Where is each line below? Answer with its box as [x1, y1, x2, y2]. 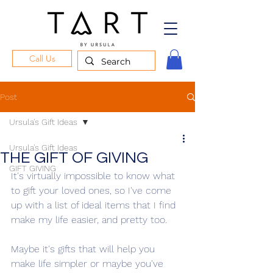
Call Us [29, 53, 55, 64]
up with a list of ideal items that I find [11, 199, 179, 211]
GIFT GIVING [9, 163, 56, 174]
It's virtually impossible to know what [11, 170, 178, 182]
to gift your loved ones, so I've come [11, 185, 174, 197]
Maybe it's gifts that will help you [11, 243, 158, 255]
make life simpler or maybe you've [11, 258, 166, 270]
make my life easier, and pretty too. [11, 214, 167, 226]
